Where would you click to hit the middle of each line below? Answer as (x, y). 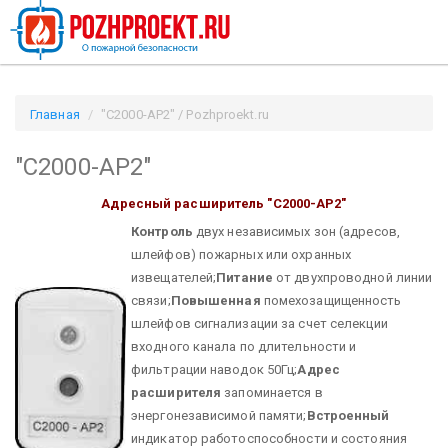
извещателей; (174, 277)
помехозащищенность (331, 300)
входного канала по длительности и (244, 346)
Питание (244, 277)
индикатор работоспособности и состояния (269, 438)
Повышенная (215, 300)
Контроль (162, 231)
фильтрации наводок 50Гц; (214, 369)
